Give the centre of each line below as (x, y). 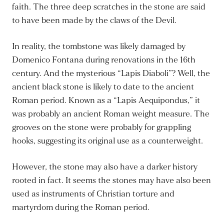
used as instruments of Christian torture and (93, 194)
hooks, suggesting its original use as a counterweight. (107, 141)
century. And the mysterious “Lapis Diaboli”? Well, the (111, 73)
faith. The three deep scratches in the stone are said (109, 7)
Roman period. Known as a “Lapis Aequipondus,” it (106, 100)
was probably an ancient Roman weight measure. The (111, 114)
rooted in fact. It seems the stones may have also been (111, 180)
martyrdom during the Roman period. (81, 207)
